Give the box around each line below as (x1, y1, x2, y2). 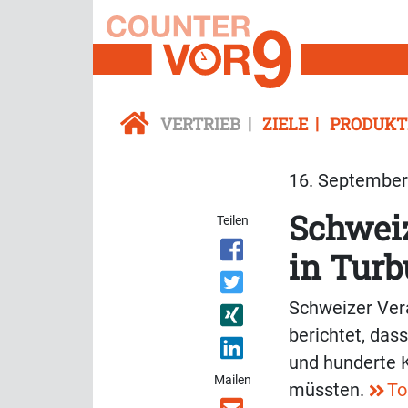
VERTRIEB (160, 113, 240, 136)
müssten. (289, 379, 369, 402)
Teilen (217, 213, 250, 229)
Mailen (214, 372, 252, 388)
